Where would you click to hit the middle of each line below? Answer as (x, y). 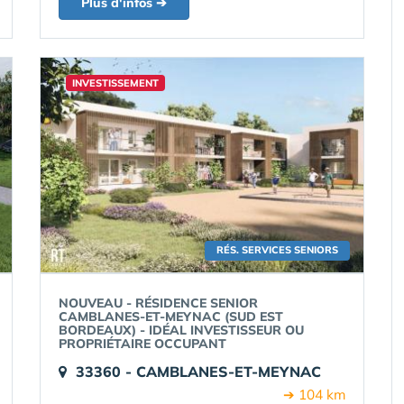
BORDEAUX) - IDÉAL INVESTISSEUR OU (181, 330)
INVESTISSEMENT (115, 83)
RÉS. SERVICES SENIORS (277, 250)
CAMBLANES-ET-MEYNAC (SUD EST (171, 317)
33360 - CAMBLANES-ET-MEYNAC (198, 372)
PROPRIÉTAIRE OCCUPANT (142, 344)
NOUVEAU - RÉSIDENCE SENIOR (158, 303)
